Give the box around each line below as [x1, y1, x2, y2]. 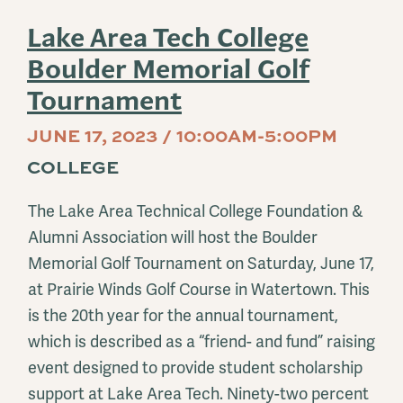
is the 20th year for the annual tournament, [28, 305, 338, 327]
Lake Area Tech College [27, 22, 309, 54]
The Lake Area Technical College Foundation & [28, 201, 363, 222]
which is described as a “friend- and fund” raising [28, 331, 375, 353]
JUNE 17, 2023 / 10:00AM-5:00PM [27, 122, 337, 148]
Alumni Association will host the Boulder [28, 227, 318, 248]
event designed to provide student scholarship [28, 357, 363, 379]
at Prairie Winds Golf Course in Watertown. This [28, 279, 370, 300]
